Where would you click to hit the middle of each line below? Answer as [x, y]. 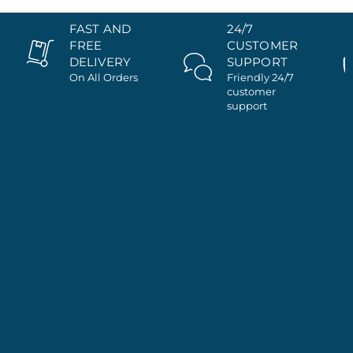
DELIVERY [100, 62]
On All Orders [103, 78]
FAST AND [100, 29]
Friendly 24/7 [260, 78]
